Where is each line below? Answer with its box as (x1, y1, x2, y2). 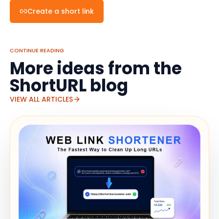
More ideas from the (10, 56, 182, 80)
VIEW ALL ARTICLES (10, 94, 73, 104)
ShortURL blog (10, 73, 128, 97)
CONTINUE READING (10, 46, 64, 54)
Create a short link (27, 6, 94, 16)
